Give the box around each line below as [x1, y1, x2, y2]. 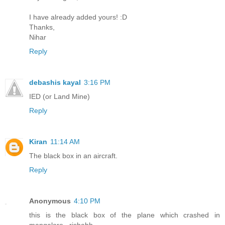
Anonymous [29, 196, 71, 205]
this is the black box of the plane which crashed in [29, 210, 220, 219]
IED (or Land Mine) [29, 92, 90, 100]
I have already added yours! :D [29, 13, 127, 21]
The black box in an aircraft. [29, 151, 118, 160]
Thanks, [29, 23, 55, 31]
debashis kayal [29, 78, 81, 86]
